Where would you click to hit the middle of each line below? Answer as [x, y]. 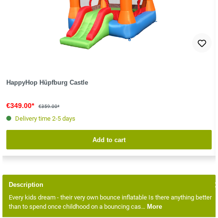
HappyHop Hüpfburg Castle [47, 83]
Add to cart [109, 140]
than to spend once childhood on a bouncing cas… [78, 207]
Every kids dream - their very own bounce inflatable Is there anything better [110, 198]
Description [26, 184]
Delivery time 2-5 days [45, 119]
